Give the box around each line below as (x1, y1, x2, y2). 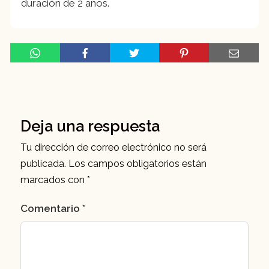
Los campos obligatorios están (68, 158, 207, 170)
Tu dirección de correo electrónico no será (20, 142, 207, 154)
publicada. (20, 158, 66, 170)
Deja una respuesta (20, 117, 160, 136)
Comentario (20, 202, 82, 215)
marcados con (20, 174, 87, 186)
